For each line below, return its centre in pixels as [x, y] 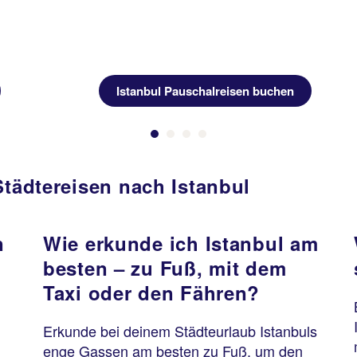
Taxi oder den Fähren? [152, 292]
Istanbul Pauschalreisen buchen [205, 91]
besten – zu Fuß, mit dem [165, 268]
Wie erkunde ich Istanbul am [181, 243]
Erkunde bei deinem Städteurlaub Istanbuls [180, 331]
